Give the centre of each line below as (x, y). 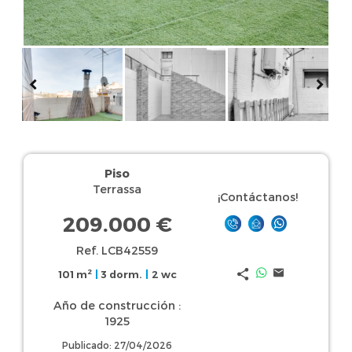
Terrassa (117, 189)
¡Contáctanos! (258, 197)
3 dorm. (122, 274)
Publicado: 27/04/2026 (117, 345)
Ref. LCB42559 (117, 251)
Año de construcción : (117, 305)
